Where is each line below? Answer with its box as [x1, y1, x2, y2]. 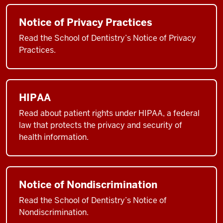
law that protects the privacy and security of [19, 120, 182, 130]
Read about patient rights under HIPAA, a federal [19, 108, 200, 118]
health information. [19, 132, 89, 142]
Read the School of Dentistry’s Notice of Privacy [19, 33, 196, 43]
